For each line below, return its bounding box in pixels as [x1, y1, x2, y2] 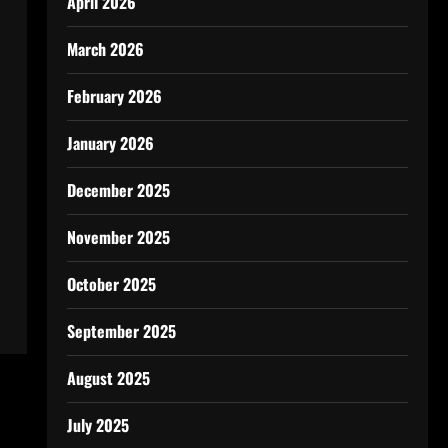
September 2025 [66, 319, 176, 343]
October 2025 [66, 272, 156, 296]
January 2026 [66, 131, 154, 155]
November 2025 [66, 225, 170, 249]
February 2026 [66, 84, 162, 108]
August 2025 [66, 366, 150, 390]
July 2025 [66, 413, 129, 437]
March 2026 [66, 37, 144, 61]
